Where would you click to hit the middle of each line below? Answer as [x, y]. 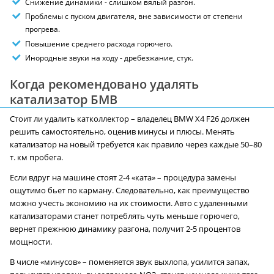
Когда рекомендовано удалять [104, 84]
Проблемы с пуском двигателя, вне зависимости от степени [134, 17]
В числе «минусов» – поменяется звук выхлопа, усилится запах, [130, 262]
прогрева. [43, 29]
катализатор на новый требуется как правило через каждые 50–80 [136, 145]
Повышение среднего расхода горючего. [99, 43]
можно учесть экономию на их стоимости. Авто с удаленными [129, 204]
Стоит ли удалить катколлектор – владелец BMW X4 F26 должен [130, 119]
